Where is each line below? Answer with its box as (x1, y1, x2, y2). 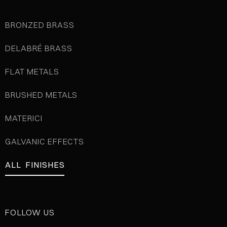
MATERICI (5, 112, 43, 123)
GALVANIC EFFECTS (5, 136, 85, 146)
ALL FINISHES (5, 159, 65, 170)
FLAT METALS (5, 66, 59, 77)
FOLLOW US (5, 207, 55, 217)
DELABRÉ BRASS (5, 43, 72, 53)
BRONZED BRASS (5, 19, 74, 30)
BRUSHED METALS (5, 89, 78, 100)
